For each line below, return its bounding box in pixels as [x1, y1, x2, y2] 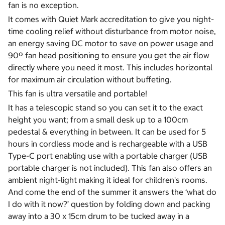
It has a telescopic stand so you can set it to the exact [8, 102, 203, 113]
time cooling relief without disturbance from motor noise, [8, 26, 216, 37]
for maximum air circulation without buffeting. [8, 74, 172, 85]
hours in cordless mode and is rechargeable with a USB [8, 139, 207, 149]
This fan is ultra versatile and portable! [8, 88, 147, 99]
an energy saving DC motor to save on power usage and [8, 38, 213, 49]
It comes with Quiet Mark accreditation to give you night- [8, 14, 214, 25]
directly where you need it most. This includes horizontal [8, 62, 212, 73]
